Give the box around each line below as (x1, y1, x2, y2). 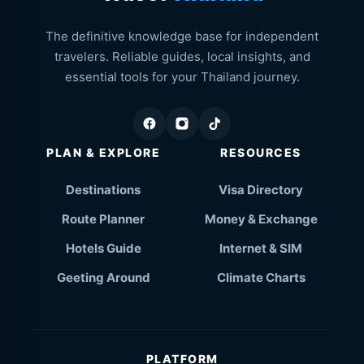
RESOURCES (220, 145, 301, 159)
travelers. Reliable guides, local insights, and (54, 49, 310, 64)
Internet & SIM (219, 240, 302, 256)
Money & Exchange (204, 211, 318, 227)
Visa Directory (219, 182, 303, 197)
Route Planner (62, 211, 145, 227)
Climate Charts (216, 270, 305, 285)
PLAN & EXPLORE (46, 145, 160, 159)
